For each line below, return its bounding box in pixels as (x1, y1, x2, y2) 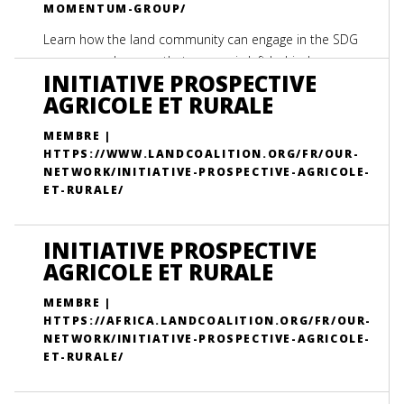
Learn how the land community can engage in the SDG (43, 31, 358, 48)
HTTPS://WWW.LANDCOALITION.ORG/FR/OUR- (43, 146, 360, 161)
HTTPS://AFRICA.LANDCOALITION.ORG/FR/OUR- (43, 313, 372, 328)
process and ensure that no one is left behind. (43, 52, 313, 69)
